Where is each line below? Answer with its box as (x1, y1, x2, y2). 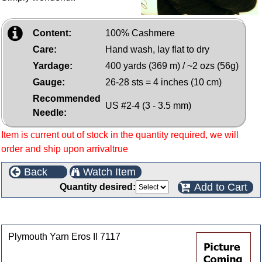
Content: (33, 28, 71, 38)
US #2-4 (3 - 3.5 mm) (105, 101, 191, 111)
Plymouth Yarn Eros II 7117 (8, 232, 121, 242)
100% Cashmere (105, 28, 175, 38)
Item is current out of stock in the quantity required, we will (1, 130, 239, 140)
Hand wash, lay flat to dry (105, 44, 209, 54)
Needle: (33, 108, 67, 118)
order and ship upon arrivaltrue (1, 144, 128, 154)
